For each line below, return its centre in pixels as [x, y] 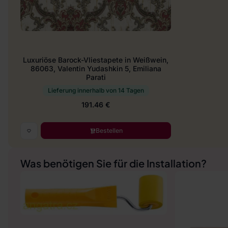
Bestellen [109, 131]
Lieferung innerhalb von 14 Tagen [96, 91]
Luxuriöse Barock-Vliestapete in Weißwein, [96, 60]
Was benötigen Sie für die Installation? [113, 163]
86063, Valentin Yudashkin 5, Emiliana [96, 68]
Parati [96, 77]
